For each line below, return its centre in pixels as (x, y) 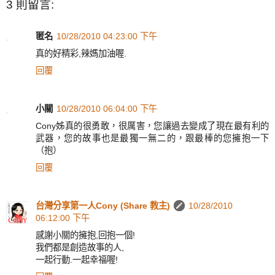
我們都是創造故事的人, (80, 248)
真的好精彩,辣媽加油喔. (81, 54)
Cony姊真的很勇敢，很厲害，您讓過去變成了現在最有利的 (152, 126)
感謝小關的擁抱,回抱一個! (85, 235)
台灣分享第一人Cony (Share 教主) (103, 206)
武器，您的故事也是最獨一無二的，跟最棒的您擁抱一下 (152, 138)
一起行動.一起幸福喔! (77, 260)
